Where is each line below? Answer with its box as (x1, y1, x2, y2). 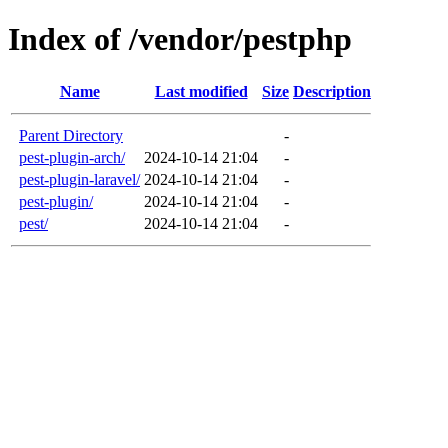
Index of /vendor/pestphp (8, 21, 352, 58)
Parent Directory (19, 126, 123, 144)
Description (293, 82, 371, 100)
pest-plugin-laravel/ (19, 170, 140, 188)
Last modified (154, 82, 248, 100)
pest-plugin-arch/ (19, 148, 125, 166)
